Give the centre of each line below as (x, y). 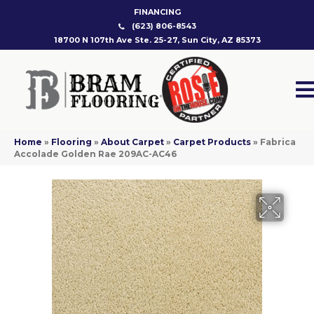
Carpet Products (212, 142)
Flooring (71, 142)
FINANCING (157, 12)
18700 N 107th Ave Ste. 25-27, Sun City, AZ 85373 (157, 40)
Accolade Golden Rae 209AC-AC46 (95, 154)
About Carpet (132, 142)
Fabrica (278, 142)
